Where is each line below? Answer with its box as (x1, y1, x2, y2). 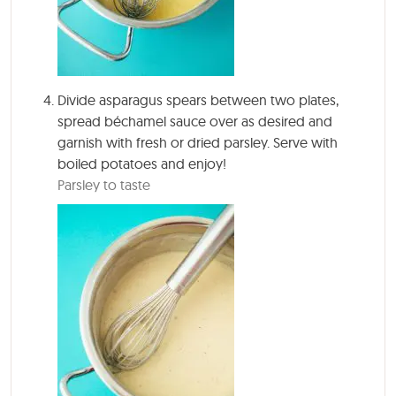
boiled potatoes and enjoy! (57, 155, 226, 173)
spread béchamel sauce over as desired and (57, 112, 332, 131)
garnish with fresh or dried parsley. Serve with (57, 133, 338, 152)
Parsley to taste (57, 176, 150, 194)
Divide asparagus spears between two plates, (57, 91, 339, 110)
